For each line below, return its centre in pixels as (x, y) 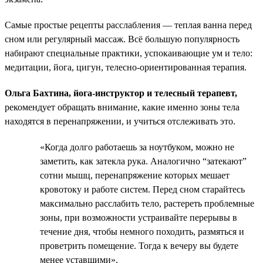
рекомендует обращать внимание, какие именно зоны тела (122, 107)
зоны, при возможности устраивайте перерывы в (139, 217)
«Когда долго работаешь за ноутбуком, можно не (137, 147)
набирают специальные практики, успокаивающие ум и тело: (129, 53)
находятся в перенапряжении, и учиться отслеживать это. (120, 121)
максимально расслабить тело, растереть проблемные (147, 203)
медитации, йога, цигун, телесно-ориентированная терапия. (126, 67)
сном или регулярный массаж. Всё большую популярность (122, 39)
